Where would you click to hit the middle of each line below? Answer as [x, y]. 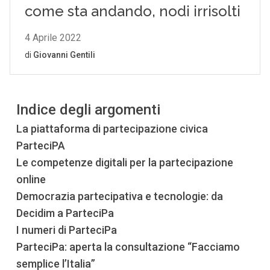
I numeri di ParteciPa [66, 230]
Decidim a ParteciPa [65, 213]
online [32, 179]
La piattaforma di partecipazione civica [112, 129]
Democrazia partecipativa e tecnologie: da [119, 196]
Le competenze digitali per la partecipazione [124, 162]
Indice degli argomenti [88, 110]
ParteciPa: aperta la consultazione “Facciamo [128, 247]
